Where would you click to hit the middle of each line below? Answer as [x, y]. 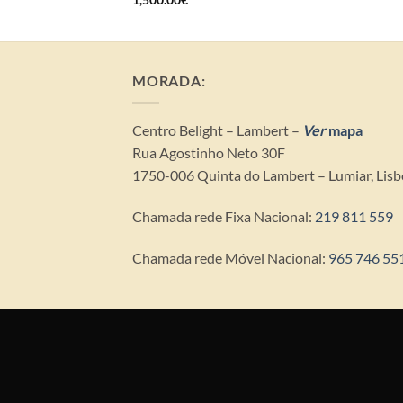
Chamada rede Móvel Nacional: [230, 257]
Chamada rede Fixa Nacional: [222, 216]
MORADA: [169, 81]
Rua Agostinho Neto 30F [209, 152]
